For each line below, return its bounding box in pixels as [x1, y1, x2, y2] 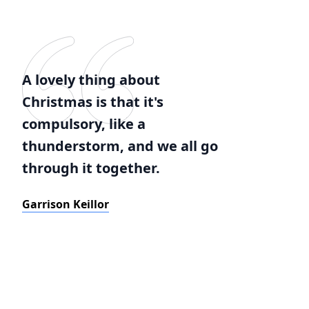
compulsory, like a [22, 114, 146, 133]
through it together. [22, 159, 160, 177]
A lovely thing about [22, 70, 160, 89]
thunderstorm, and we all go [22, 137, 218, 155]
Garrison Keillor [22, 197, 109, 212]
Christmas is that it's [22, 92, 163, 111]
